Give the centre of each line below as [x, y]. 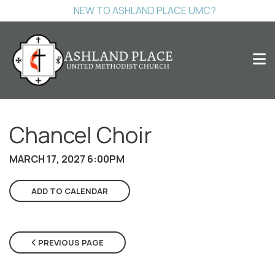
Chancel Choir [80, 135]
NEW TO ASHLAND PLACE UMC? [145, 10]
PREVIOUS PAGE [70, 242]
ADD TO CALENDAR [70, 191]
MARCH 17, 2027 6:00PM [67, 159]
